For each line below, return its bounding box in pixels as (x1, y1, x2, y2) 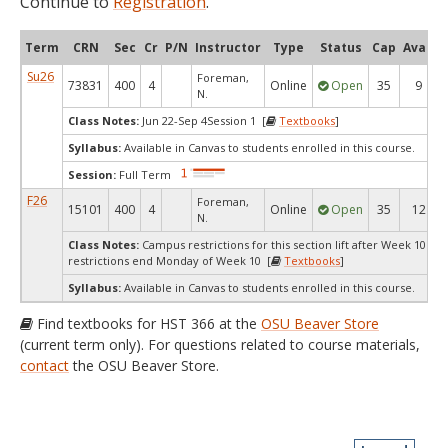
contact (20, 356, 69, 375)
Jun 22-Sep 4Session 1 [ (139, 113, 266, 128)
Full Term (116, 167, 171, 183)
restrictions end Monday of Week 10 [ (68, 253, 271, 268)
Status (319, 39, 362, 56)
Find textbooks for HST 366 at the (33, 314, 261, 333)
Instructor (195, 39, 261, 56)
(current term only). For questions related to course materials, (20, 335, 420, 354)
